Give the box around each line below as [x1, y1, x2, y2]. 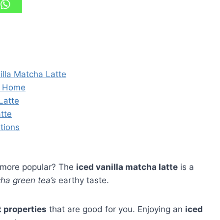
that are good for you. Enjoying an [47, 204, 185, 215]
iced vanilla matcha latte [76, 162, 178, 172]
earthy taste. [56, 175, 109, 186]
